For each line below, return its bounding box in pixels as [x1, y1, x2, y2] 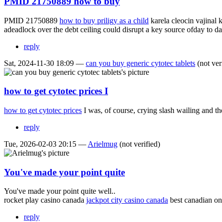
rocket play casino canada [4, 196, 86, 205]
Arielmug [88, 139, 117, 148]
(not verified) [117, 139, 160, 148]
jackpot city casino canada [86, 196, 168, 205]
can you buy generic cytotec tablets [86, 58, 195, 67]
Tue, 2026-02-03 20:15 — [4, 139, 88, 148]
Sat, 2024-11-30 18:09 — [4, 58, 86, 67]
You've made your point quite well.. [4, 187, 115, 196]
